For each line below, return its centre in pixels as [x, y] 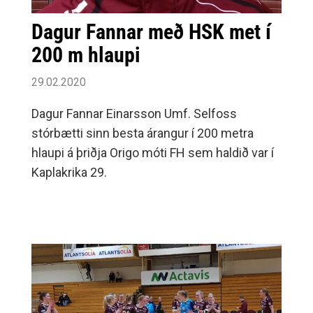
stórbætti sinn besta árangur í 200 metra [143, 133]
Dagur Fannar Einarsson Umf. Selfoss [134, 113]
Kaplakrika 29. [69, 172]
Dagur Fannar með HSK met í [151, 31]
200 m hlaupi [86, 54]
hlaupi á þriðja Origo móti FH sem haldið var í [153, 152]
